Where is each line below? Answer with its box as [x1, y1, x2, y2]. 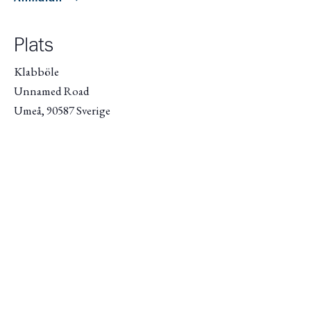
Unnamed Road [14, 83, 90, 99]
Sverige [76, 102, 110, 118]
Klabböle [14, 63, 59, 79]
